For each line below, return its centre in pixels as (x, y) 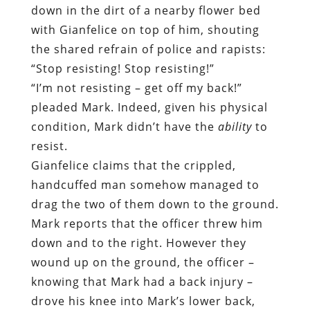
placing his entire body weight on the (140, 230)
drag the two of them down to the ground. (155, 114)
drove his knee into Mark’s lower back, (143, 211)
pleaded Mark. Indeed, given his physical (149, 17)
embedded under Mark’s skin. (117, 269)
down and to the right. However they (138, 153)
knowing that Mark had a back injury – (142, 191)
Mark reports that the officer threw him (147, 133)
